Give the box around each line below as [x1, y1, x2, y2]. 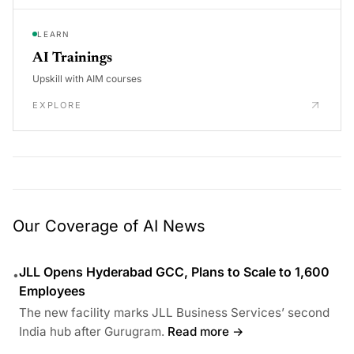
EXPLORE [32, 99, 82, 111]
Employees [19, 282, 85, 299]
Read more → [168, 323, 244, 339]
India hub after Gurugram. [19, 323, 164, 339]
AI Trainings [32, 51, 112, 66]
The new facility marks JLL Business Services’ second [19, 304, 330, 320]
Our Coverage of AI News [13, 216, 205, 235]
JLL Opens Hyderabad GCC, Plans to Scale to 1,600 [19, 263, 330, 280]
